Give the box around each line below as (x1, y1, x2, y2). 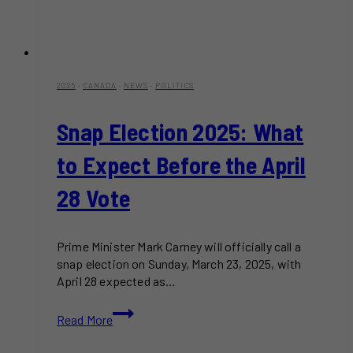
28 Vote (57, 183, 131, 212)
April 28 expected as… (57, 273, 176, 288)
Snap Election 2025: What (57, 117, 304, 146)
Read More (57, 311, 113, 327)
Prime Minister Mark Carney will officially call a (57, 238, 301, 254)
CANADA (83, 80, 117, 90)
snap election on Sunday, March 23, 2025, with (57, 255, 302, 271)
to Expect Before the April (57, 150, 306, 179)
